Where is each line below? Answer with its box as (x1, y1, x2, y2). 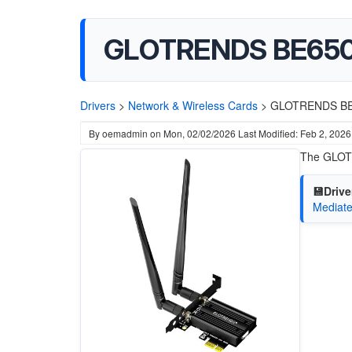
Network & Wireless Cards (128, 97, 258, 113)
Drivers (80, 97, 115, 113)
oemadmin (102, 126, 148, 140)
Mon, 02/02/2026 (163, 126, 236, 140)
